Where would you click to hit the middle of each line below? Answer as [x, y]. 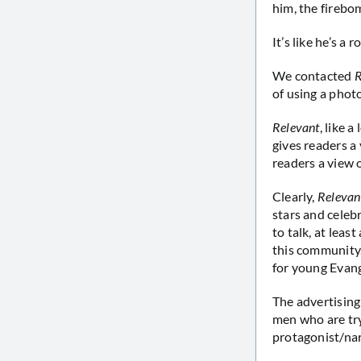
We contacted [313, 75]
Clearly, [295, 196]
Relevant [296, 127]
